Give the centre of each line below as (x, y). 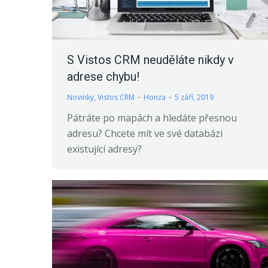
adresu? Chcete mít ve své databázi (145, 133)
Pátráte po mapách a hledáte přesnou (152, 118)
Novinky (80, 97)
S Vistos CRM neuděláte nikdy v (150, 60)
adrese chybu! (103, 76)
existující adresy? (104, 149)
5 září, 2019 (194, 97)
